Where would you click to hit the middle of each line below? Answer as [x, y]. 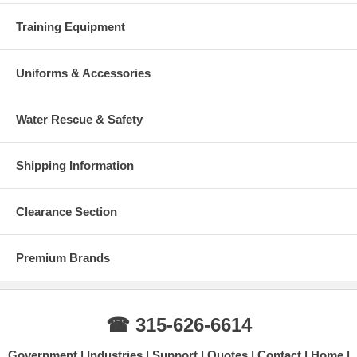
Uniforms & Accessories [83, 73]
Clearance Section [67, 211]
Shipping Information [75, 165]
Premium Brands [63, 257]
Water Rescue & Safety [79, 119]
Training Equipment [71, 26]
